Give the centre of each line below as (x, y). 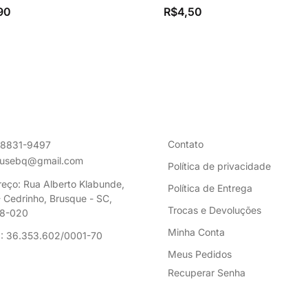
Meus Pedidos (200, 254)
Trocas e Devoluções (214, 210)
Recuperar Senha (207, 273)
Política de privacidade (219, 166)
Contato (186, 144)
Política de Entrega (210, 188)
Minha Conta (196, 232)
